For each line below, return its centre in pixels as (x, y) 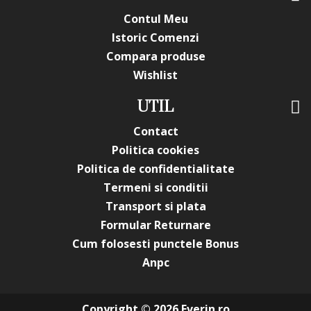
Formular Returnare (155, 225)
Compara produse (155, 56)
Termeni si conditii (155, 187)
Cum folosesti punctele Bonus (155, 244)
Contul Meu (155, 19)
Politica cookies (155, 150)
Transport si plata (155, 206)
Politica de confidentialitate (155, 169)
